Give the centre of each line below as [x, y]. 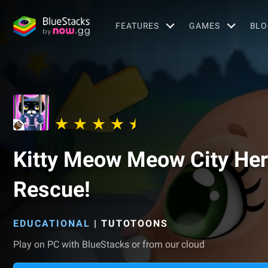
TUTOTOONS [135, 223]
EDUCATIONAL [52, 223]
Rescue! [52, 190]
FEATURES [138, 25]
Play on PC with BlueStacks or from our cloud [109, 244]
